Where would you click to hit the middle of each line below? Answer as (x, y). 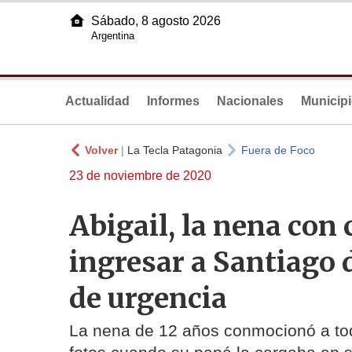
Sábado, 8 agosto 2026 (156, 21)
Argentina (113, 36)
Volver (101, 150)
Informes (173, 101)
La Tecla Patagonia (175, 150)
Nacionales (250, 101)
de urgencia (148, 298)
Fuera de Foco (278, 150)
